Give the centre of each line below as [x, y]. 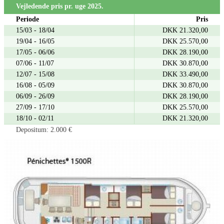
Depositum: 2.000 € [44, 130]
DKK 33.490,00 [185, 74]
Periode [27, 19]
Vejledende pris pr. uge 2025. [60, 6]
